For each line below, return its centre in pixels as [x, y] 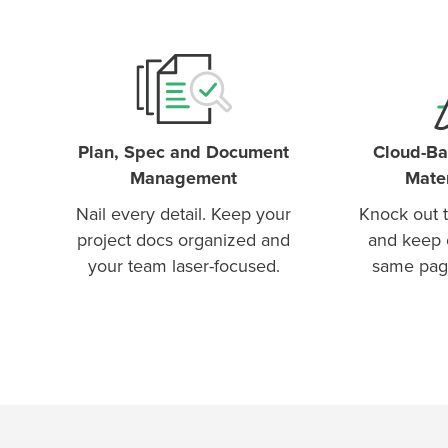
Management [184, 177]
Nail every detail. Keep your [184, 213]
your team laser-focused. [183, 265]
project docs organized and [184, 239]
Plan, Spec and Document [184, 151]
